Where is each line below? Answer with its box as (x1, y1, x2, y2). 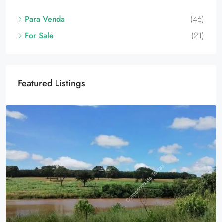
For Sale (25, 30, 54, 42)
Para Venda (25, 13, 65, 25)
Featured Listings (18, 77, 85, 90)
